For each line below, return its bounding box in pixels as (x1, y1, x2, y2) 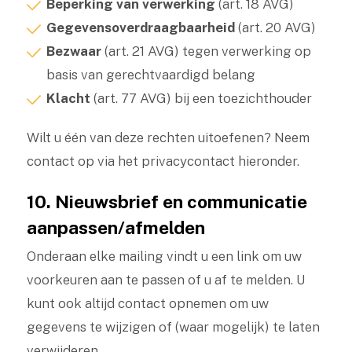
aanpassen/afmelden (26, 217, 205, 238)
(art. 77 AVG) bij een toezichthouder (90, 90, 312, 106)
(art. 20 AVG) (234, 20, 316, 35)
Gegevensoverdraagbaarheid (46, 20, 235, 35)
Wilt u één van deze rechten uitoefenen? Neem (26, 130, 310, 145)
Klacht (46, 90, 90, 106)
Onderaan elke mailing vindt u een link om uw (26, 248, 302, 264)
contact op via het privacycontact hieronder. (26, 153, 299, 169)
